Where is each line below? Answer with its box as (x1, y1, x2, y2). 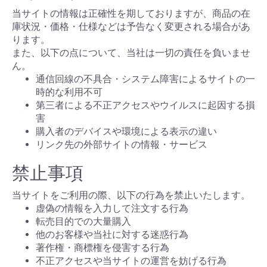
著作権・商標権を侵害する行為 (36, 242, 169, 254)
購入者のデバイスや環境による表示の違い (36, 126, 217, 138)
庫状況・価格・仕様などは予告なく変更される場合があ (12, 21, 250, 33)
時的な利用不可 (36, 86, 103, 98)
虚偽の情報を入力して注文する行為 (36, 203, 188, 215)
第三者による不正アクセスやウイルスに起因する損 (36, 100, 255, 111)
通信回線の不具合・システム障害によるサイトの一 (36, 73, 255, 85)
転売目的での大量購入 (36, 216, 131, 228)
